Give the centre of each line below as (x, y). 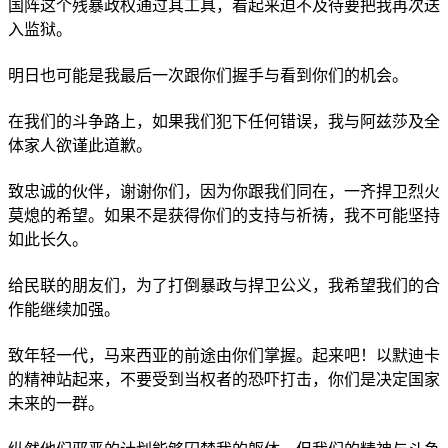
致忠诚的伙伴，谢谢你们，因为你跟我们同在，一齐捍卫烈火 (224, 191)
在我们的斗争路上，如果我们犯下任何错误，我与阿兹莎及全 (224, 121)
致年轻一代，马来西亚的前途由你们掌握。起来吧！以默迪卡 (224, 355)
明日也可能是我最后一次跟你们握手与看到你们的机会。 (208, 75)
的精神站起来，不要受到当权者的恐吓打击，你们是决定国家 (224, 379)
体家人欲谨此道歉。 (80, 145)
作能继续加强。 (64, 309)
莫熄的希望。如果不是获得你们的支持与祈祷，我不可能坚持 (224, 215)
